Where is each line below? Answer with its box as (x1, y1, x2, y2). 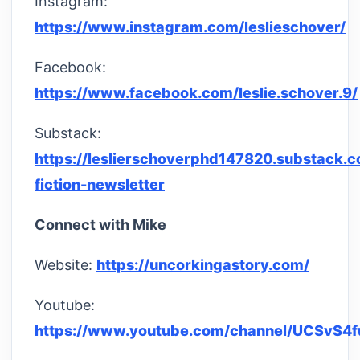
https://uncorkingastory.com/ (96, 256, 309, 273)
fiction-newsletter (35, 175, 165, 193)
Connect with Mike (35, 215, 166, 233)
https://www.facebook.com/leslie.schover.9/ (35, 84, 358, 101)
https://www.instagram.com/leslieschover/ (35, 18, 346, 35)
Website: (35, 256, 96, 273)
